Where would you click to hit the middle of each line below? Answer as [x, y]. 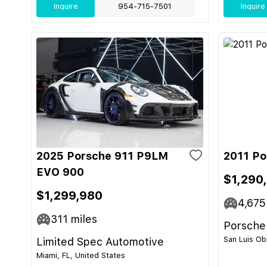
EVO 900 [60, 172]
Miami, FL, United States [81, 255]
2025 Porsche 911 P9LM [102, 156]
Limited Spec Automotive [100, 242]
